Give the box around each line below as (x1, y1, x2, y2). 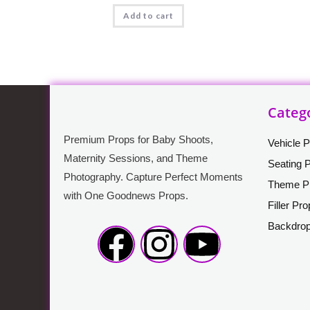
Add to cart (123, 10, 174, 21)
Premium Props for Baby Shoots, (64, 133, 213, 145)
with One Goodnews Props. (64, 189, 188, 201)
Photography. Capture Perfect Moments (64, 170, 243, 183)
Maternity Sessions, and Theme (64, 152, 208, 164)
